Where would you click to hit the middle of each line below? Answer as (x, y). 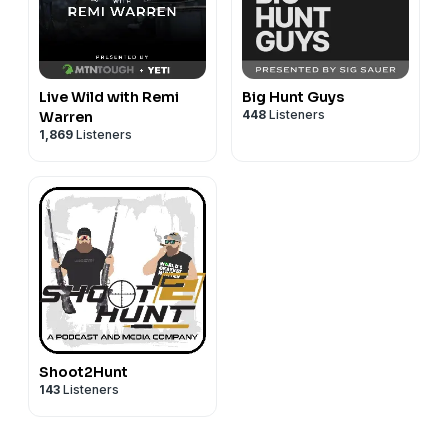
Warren (66, 116)
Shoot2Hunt (83, 371)
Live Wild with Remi (109, 96)
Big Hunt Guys (293, 96)
